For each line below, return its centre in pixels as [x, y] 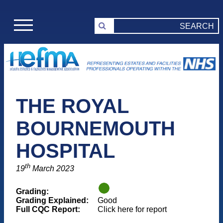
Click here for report [132, 209]
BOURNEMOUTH [96, 129]
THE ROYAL [72, 106]
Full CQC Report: [48, 209]
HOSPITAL [65, 151]
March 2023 [52, 169]
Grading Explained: [52, 200]
